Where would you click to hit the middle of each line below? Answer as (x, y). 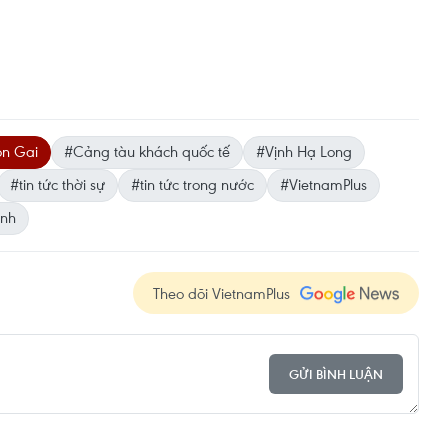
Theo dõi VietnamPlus (221, 293)
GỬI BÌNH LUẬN (336, 374)
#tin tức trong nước (192, 184)
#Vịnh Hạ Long (304, 151)
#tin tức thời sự (57, 184)
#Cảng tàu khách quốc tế (147, 151)
